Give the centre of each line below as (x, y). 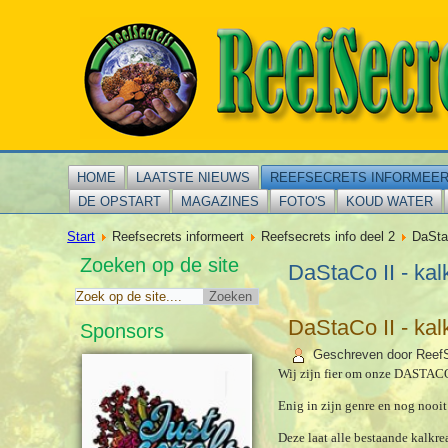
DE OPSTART (120, 201)
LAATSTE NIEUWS (193, 177)
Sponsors (122, 331)
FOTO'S (303, 201)
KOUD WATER (390, 201)
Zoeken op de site (160, 265)
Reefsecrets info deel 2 (328, 236)
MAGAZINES (220, 201)
